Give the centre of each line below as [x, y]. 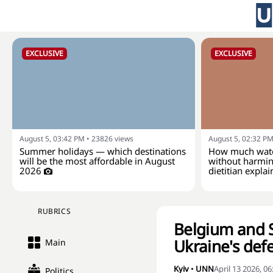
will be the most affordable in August [97, 161]
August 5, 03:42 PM [52, 139]
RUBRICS [55, 211]
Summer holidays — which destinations [103, 151]
